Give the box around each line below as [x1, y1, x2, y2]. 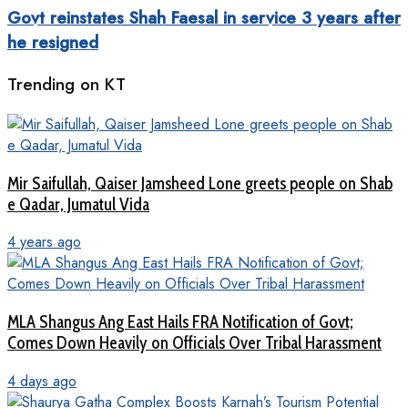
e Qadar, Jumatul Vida [7, 193, 149, 215]
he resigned [7, 30, 98, 56]
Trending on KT [7, 72, 126, 97]
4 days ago [7, 370, 76, 392]
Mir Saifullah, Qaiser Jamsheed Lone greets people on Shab [7, 172, 393, 194]
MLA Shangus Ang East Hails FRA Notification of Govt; [7, 311, 353, 332]
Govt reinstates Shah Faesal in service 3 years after [7, 5, 401, 31]
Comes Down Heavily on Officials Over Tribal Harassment [7, 331, 382, 353]
